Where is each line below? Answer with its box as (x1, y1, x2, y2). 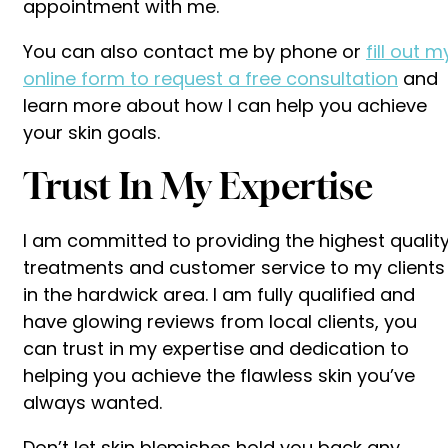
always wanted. (23, 389, 162, 415)
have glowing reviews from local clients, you (23, 308, 417, 334)
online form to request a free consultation (23, 65, 398, 91)
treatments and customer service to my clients (23, 254, 445, 280)
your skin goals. (23, 119, 160, 145)
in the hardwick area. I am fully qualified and (23, 281, 415, 307)
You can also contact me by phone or (23, 38, 366, 64)
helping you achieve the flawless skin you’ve (23, 362, 415, 388)
